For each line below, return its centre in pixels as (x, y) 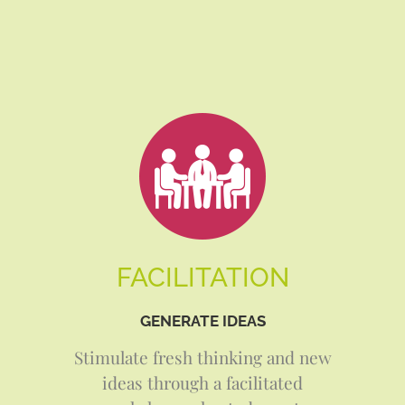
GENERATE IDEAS (202, 321)
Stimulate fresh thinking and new (202, 357)
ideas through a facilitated (202, 382)
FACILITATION (202, 278)
